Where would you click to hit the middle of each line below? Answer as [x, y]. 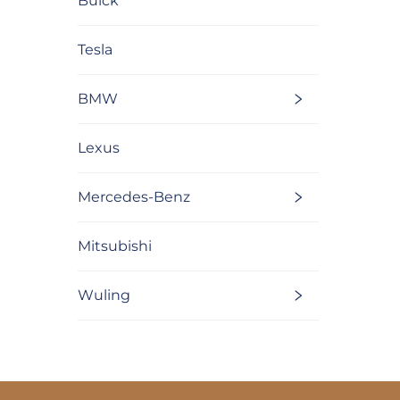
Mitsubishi [115, 246]
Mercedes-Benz [134, 197]
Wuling [104, 296]
